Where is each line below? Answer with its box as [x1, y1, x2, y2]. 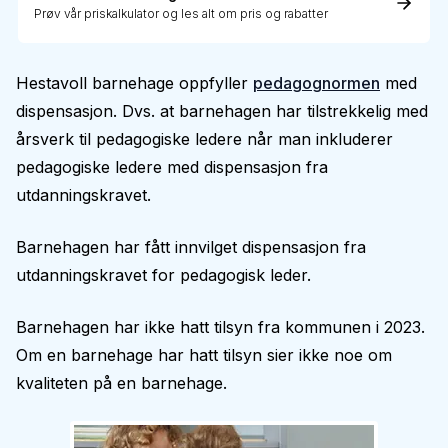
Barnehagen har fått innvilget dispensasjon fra [16, 237, 366, 257]
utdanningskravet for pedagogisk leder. [16, 265, 311, 285]
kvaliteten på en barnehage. [16, 373, 227, 393]
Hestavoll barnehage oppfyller [16, 73, 253, 93]
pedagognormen [253, 73, 380, 93]
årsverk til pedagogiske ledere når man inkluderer [16, 129, 393, 149]
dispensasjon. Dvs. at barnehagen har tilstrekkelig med [16, 101, 428, 121]
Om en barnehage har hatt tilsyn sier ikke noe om [16, 345, 392, 365]
